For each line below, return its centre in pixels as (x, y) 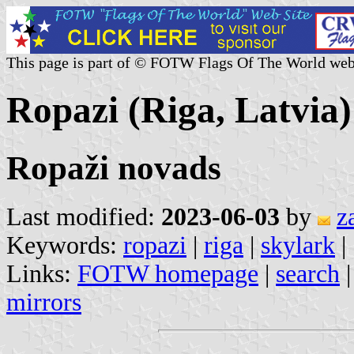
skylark (298, 245)
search (308, 273)
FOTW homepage (168, 273)
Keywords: (65, 245)
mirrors (44, 302)
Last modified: (84, 217)
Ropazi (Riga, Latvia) (179, 110)
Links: (42, 273)
